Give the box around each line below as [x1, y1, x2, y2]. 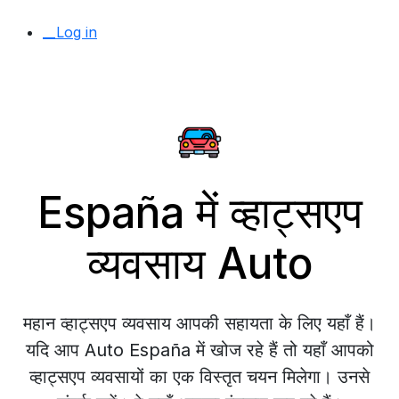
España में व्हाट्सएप [37, 186, 362, 239]
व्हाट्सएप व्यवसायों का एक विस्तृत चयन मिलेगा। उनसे [29, 366, 370, 387]
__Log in [43, 23, 97, 41]
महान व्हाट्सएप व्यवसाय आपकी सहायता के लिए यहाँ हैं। [23, 313, 376, 334]
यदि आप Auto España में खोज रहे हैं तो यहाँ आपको [25, 339, 374, 361]
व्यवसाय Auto [86, 237, 313, 289]
